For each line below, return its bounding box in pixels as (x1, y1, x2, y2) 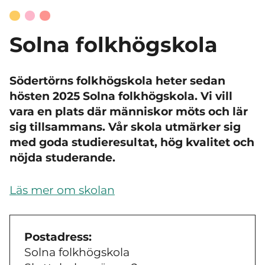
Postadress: (24, 230, 92, 244)
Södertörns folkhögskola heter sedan (9, 74, 225, 88)
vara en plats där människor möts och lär (9, 105, 248, 119)
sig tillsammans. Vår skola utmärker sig (9, 120, 241, 134)
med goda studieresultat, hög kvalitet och (9, 135, 254, 150)
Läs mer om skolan (9, 183, 115, 197)
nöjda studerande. (9, 151, 115, 165)
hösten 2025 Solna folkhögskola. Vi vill (9, 89, 232, 104)
